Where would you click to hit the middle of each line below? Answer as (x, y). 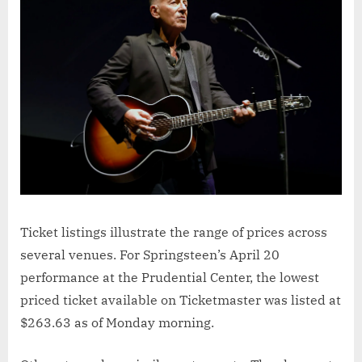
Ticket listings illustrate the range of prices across (174, 232)
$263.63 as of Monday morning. (117, 322)
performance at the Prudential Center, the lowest (170, 277)
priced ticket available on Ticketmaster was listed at (181, 299)
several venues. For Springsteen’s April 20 (150, 254)
